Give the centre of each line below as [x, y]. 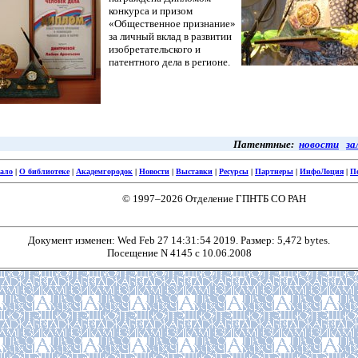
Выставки [194, 171]
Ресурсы [234, 171]
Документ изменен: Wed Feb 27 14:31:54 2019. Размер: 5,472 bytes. [179, 240]
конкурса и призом [151, 11]
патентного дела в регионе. [169, 62]
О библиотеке [44, 171]
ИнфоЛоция [322, 171]
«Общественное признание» [172, 24]
